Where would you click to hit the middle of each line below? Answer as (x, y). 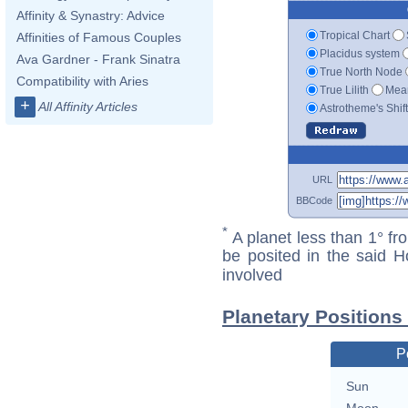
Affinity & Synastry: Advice (91, 15)
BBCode (314, 200)
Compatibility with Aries (82, 81)
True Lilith (344, 90)
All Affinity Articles (88, 107)
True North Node (361, 71)
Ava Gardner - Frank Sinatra (98, 59)
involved (252, 275)
